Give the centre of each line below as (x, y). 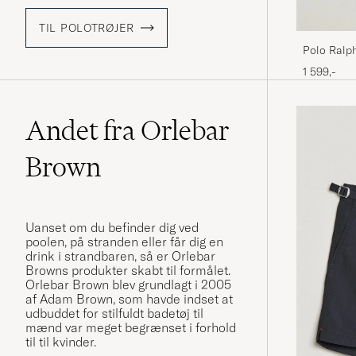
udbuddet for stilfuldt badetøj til (114, 313)
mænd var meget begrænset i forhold (131, 328)
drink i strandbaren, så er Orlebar (120, 256)
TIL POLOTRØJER (87, 28)
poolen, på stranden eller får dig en (124, 242)
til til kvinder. (62, 342)
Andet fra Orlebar (128, 131)
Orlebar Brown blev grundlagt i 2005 (128, 285)
